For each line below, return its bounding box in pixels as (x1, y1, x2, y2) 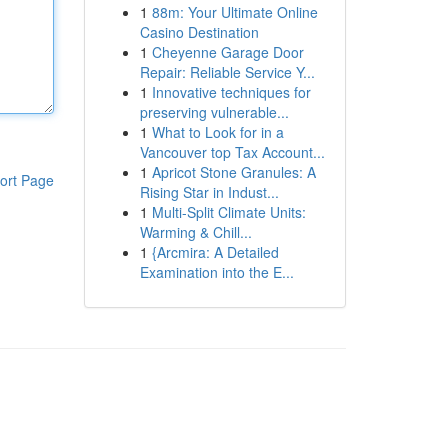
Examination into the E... (139, 262, 294, 282)
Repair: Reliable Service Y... (139, 62, 315, 82)
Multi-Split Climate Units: (151, 202, 306, 222)
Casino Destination (139, 22, 259, 42)
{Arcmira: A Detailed (151, 242, 279, 262)
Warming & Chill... (139, 222, 252, 242)
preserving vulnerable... (139, 102, 289, 122)
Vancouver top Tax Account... (139, 142, 325, 162)
